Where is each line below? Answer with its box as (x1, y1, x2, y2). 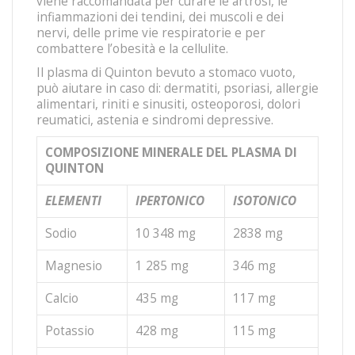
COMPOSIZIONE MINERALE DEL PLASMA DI (45, 144, 297, 161)
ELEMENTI (45, 193, 105, 209)
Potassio (45, 323, 94, 339)
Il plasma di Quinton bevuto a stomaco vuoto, (36, 64, 296, 81)
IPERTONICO (136, 193, 208, 209)
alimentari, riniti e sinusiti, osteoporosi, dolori (36, 96, 300, 113)
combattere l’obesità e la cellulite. (36, 40, 228, 57)
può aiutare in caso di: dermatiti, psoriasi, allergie (36, 80, 319, 97)
